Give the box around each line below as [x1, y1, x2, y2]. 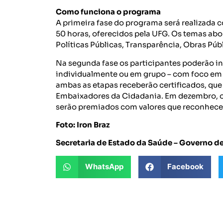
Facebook [167, 162, 204, 172]
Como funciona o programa [56, 7, 161, 17]
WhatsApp [85, 162, 123, 172]
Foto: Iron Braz [56, 119, 110, 129]
